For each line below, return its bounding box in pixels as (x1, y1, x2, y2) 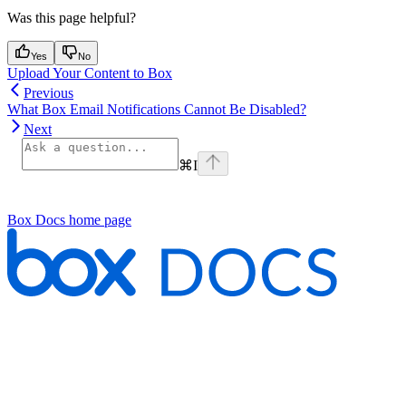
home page (65, 212, 131, 228)
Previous (24, 85, 73, 101)
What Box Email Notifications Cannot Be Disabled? (7, 101, 306, 118)
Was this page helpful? (7, 10, 136, 26)
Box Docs (7, 212, 65, 228)
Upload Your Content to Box (7, 65, 172, 82)
